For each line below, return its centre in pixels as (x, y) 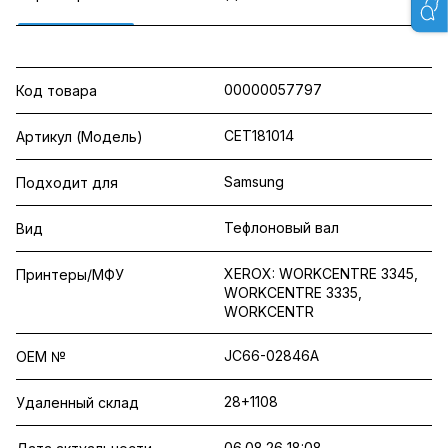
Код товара (56, 90)
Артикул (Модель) (79, 136)
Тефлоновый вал (281, 227)
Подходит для (67, 182)
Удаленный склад (77, 402)
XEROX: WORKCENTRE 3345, (321, 273)
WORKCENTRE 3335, (293, 292)
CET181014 (259, 135)
